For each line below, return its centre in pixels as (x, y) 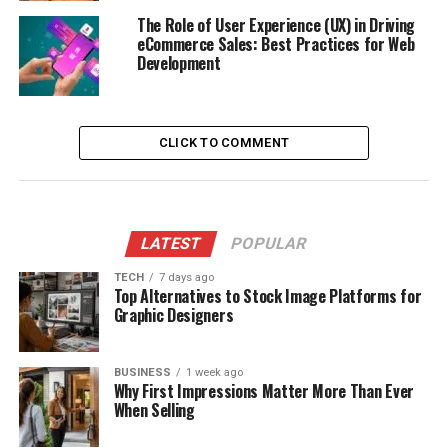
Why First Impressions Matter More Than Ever (263, 390)
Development (178, 62)
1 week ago (214, 372)
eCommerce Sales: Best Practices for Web (275, 43)
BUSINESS (142, 372)
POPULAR (269, 243)
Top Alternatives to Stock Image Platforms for (267, 295)
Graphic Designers (173, 314)
